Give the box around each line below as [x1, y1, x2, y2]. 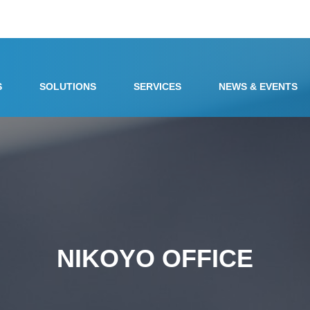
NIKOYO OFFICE [57, 244, 253, 273]
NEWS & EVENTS [219, 81, 298, 92]
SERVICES [134, 81, 181, 92]
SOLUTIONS [39, 81, 96, 92]
